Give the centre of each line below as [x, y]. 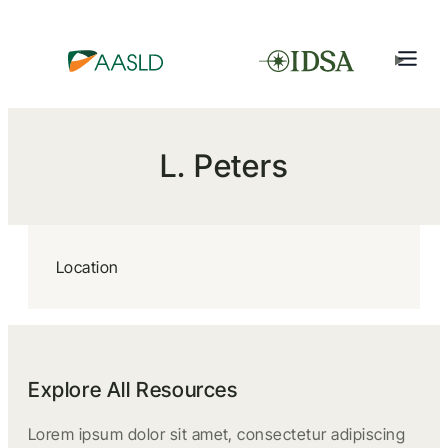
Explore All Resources [133, 389]
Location [87, 267]
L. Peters [224, 166]
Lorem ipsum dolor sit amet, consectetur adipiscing [217, 434]
